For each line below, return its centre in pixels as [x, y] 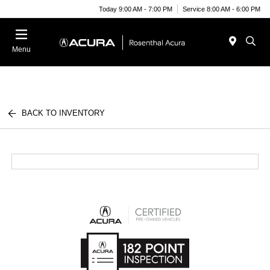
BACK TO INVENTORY [64, 113]
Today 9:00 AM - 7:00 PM [136, 9]
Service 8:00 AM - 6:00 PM [221, 9]
